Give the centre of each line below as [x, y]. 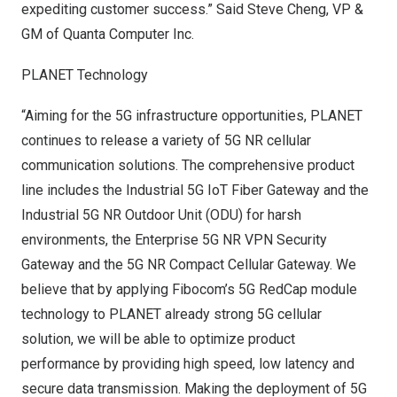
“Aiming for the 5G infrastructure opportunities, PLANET [192, 116]
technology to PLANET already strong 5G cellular [171, 314]
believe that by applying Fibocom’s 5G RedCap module [189, 289]
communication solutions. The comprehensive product [188, 165]
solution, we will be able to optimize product [158, 339]
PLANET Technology [85, 75]
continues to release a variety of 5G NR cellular [166, 140]
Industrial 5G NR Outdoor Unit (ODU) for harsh [161, 215]
